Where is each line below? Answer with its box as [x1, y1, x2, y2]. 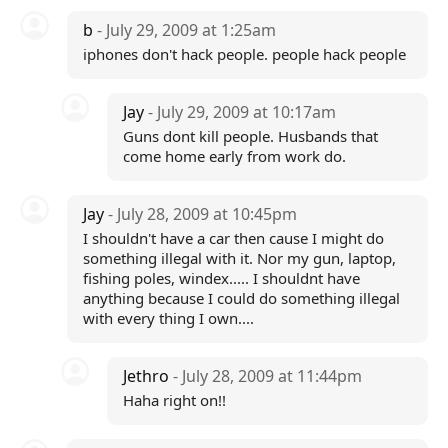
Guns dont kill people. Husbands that [123, 126, 379, 146]
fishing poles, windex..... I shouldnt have [82, 268, 360, 288]
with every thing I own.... [82, 308, 254, 328]
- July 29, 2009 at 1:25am [96, 19, 276, 41]
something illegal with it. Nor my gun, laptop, [82, 248, 396, 268]
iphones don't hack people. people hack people [82, 44, 406, 64]
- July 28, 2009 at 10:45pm [107, 203, 297, 225]
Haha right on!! [123, 390, 227, 410]
